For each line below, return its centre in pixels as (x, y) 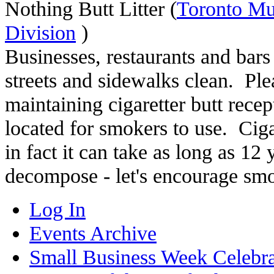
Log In (57, 209)
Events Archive (93, 233)
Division (40, 33)
